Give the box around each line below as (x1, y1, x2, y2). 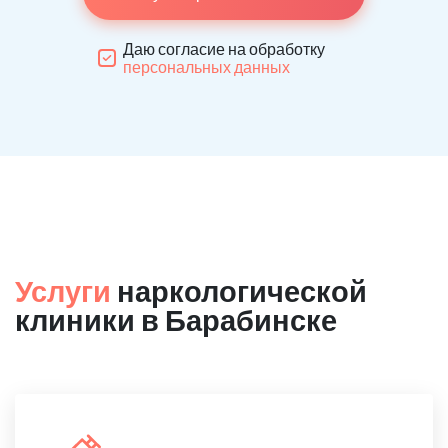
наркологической (111, 273, 367, 308)
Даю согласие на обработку (123, 39, 325, 58)
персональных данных (123, 57, 290, 76)
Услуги (15, 273, 111, 308)
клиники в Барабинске (15, 302, 337, 337)
